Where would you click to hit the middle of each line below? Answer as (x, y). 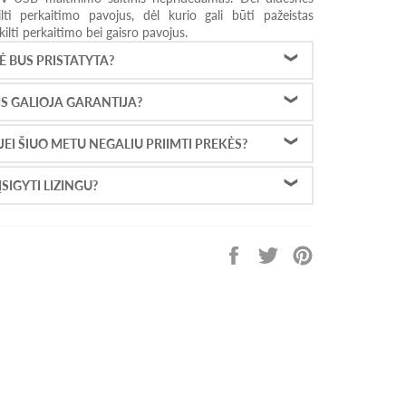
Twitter (301, 287)
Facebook (274, 270)
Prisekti (333, 253)
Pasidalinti (275, 253)
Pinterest (337, 270)
